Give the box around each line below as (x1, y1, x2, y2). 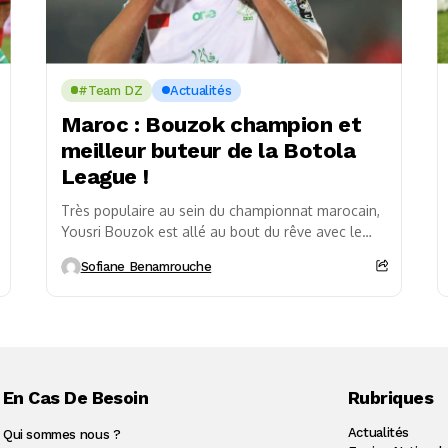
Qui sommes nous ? (2, 426, 121, 442)
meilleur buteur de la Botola (60, 137, 356, 163)
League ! (60, 163, 149, 189)
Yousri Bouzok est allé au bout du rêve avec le (60, 222, 362, 240)
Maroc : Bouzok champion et (60, 111, 362, 137)
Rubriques (347, 386, 433, 408)
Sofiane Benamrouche (80, 259, 212, 275)
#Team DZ (78, 82, 143, 98)
